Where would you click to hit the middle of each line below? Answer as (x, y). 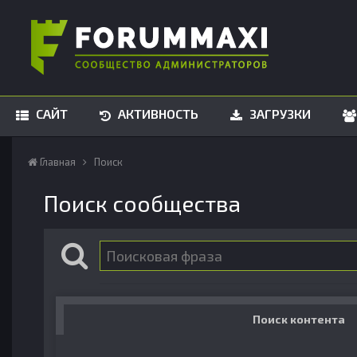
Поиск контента (299, 319)
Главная (58, 162)
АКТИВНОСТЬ (157, 114)
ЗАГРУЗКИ (279, 114)
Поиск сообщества (142, 203)
